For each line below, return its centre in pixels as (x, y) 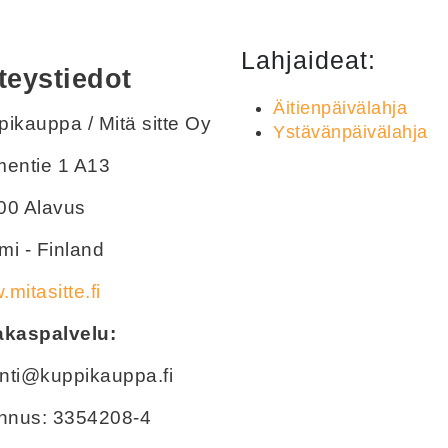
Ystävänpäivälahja (350, 132)
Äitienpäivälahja (340, 108)
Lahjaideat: (308, 60)
